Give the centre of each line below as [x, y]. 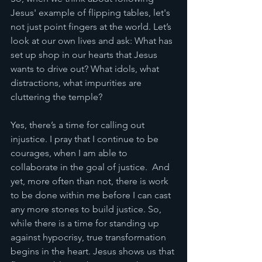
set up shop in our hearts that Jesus [85, 55]
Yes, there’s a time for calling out [79, 125]
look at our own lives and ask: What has [93, 41]
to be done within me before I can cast [92, 195]
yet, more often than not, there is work [91, 181]
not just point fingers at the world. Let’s [92, 27]
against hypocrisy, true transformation [89, 237]
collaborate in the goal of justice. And [91, 167]
